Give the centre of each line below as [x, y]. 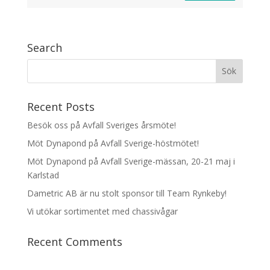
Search [44, 47]
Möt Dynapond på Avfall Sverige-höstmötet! [113, 143]
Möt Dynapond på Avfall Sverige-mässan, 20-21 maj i [131, 161]
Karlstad [43, 175]
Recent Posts [61, 106]
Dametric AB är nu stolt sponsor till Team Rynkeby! [127, 193]
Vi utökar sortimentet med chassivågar [102, 211]
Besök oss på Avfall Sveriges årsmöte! [101, 125]
